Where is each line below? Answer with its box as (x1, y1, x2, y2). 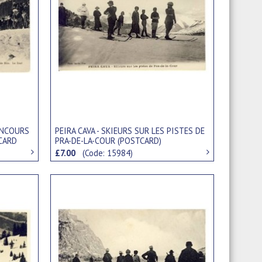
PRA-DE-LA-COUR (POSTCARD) (55, 135, 162, 147)
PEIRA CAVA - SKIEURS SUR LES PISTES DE (55, 125, 205, 137)
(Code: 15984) (82, 147, 133, 159)
